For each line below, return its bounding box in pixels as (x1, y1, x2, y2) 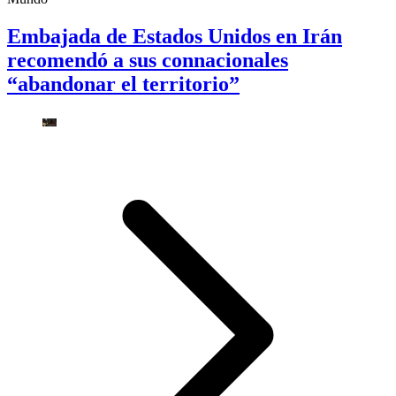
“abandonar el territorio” (7, 72, 240, 95)
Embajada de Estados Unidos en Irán (7, 24, 342, 48)
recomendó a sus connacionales (7, 48, 288, 72)
